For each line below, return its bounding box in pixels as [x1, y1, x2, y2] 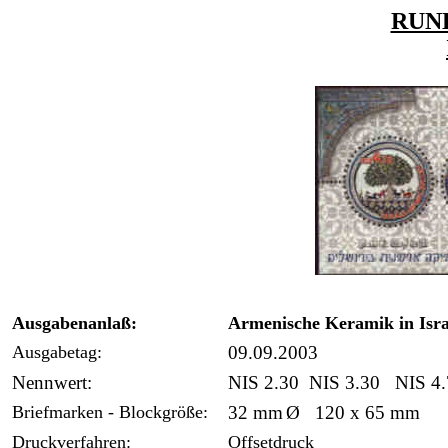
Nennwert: [12, 372, 92, 393]
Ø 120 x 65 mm [286, 402, 420, 423]
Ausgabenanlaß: [12, 313, 137, 333]
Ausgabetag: [12, 342, 102, 362]
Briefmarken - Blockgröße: [12, 402, 208, 422]
